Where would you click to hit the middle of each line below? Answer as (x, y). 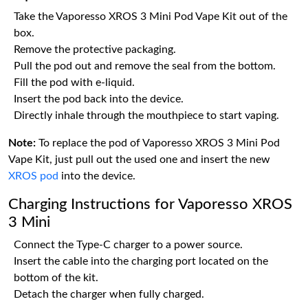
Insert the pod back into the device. (99, 99)
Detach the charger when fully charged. (109, 294)
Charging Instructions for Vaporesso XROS (150, 204)
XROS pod (33, 176)
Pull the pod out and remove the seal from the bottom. (145, 66)
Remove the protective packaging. (95, 49)
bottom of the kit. (56, 278)
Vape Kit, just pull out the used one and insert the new (139, 159)
